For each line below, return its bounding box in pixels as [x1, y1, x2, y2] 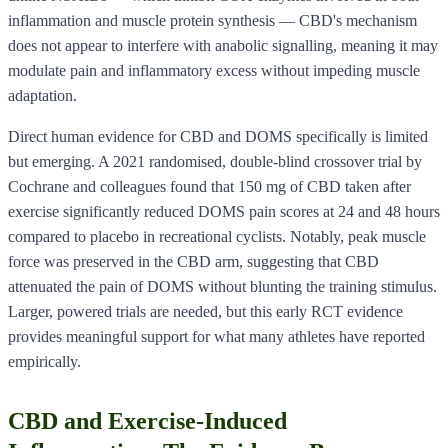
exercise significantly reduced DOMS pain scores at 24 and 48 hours [8, 202, 440, 220]
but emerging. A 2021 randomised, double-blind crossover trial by [8, 152, 422, 170]
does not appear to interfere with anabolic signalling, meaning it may [8, 36, 438, 54]
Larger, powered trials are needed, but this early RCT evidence [8, 302, 403, 320]
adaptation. [8, 86, 77, 104]
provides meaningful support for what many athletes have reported [8, 327, 425, 345]
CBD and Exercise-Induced [8, 407, 287, 434]
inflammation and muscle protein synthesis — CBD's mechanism [8, 11, 417, 29]
